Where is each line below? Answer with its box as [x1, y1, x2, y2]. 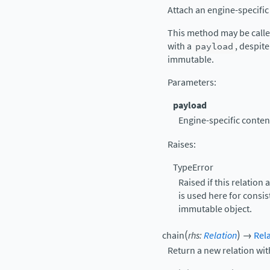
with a [168, 39, 193, 52]
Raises [168, 137, 193, 151]
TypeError [173, 160, 213, 174]
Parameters [168, 75, 214, 89]
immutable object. [178, 202, 252, 215]
